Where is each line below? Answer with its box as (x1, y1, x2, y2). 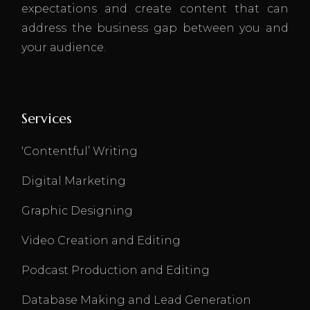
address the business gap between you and (21, 21, 289, 35)
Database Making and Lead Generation (21, 293, 252, 307)
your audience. (21, 41, 107, 54)
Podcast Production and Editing (21, 264, 210, 277)
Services (21, 110, 73, 127)
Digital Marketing (21, 174, 127, 188)
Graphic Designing (21, 204, 134, 217)
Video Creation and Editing (21, 234, 181, 247)
